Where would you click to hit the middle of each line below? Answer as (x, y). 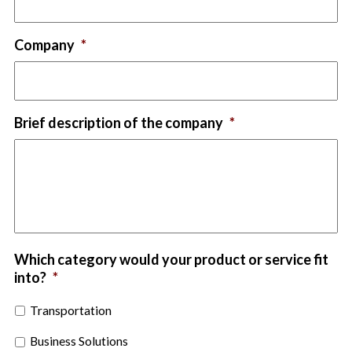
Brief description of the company (119, 122)
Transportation (71, 310)
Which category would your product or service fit (171, 259)
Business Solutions (79, 341)
